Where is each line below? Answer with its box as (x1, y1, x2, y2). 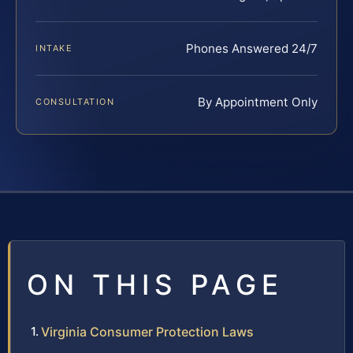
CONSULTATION (35, 95, 115, 107)
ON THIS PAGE (27, 267, 284, 301)
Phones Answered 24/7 (186, 40, 318, 56)
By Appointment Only (198, 94, 318, 110)
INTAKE (35, 42, 73, 54)
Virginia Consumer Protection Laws (41, 323, 254, 340)
